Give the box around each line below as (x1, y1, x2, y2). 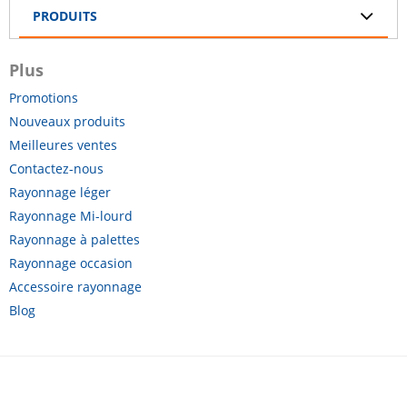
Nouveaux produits (9, 113, 125, 131)
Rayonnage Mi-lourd (9, 207, 133, 225)
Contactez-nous (9, 160, 104, 178)
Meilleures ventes (9, 136, 117, 154)
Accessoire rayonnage (9, 278, 142, 296)
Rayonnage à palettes (9, 231, 140, 249)
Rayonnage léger (9, 184, 111, 202)
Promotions (9, 89, 78, 107)
